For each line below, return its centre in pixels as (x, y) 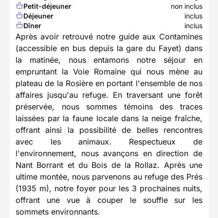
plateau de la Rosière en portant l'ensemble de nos (109, 83)
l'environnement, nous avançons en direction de (109, 154)
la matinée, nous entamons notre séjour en (109, 60)
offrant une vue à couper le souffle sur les (109, 200)
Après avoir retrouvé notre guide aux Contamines (109, 37)
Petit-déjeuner (47, 6)
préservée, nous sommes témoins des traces (109, 107)
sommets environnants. (58, 212)
